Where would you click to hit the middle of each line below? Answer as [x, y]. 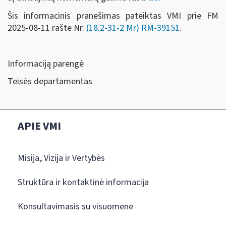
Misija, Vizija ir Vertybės [61, 158]
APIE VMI [39, 126]
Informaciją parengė [46, 64]
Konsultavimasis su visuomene [75, 206]
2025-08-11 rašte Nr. [47, 28]
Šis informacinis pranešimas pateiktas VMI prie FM [113, 16]
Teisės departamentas [50, 81]
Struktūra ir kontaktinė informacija [83, 182]
